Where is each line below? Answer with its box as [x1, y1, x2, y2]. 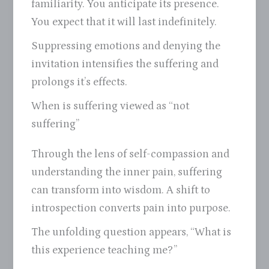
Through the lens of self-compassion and [31, 147, 230, 160]
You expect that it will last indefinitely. [31, 15, 217, 28]
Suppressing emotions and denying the [31, 39, 221, 52]
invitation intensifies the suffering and [31, 57, 219, 70]
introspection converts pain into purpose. [31, 201, 231, 214]
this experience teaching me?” [31, 243, 178, 256]
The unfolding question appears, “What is [31, 225, 232, 238]
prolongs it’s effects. [31, 75, 128, 88]
